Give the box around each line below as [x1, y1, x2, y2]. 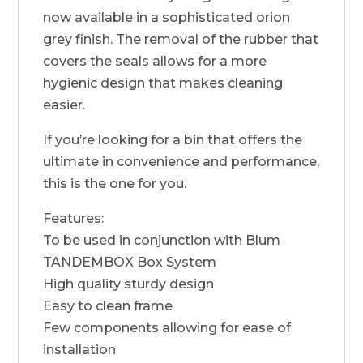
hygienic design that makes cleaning [43, 75, 284, 91]
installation [43, 341, 117, 357]
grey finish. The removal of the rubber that [43, 31, 319, 47]
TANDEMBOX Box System [43, 254, 217, 270]
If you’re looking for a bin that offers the [43, 131, 303, 147]
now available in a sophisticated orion [43, 9, 291, 25]
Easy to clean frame [43, 297, 173, 314]
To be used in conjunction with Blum [43, 232, 281, 248]
